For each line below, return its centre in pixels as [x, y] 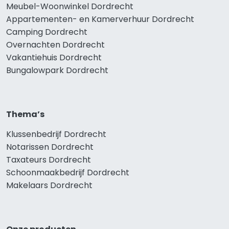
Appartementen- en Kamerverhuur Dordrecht [100, 19]
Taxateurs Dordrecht [49, 159]
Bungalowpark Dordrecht [57, 70]
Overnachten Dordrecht [55, 44]
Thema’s [25, 114]
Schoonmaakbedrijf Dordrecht [68, 172]
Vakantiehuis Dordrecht [54, 57]
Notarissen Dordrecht [50, 147]
